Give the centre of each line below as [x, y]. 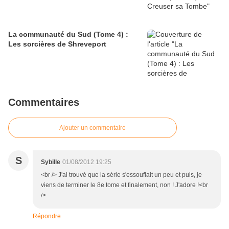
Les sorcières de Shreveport [57, 44]
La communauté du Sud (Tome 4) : [68, 35]
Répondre [47, 216]
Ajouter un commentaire [93, 128]
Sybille [51, 162]
